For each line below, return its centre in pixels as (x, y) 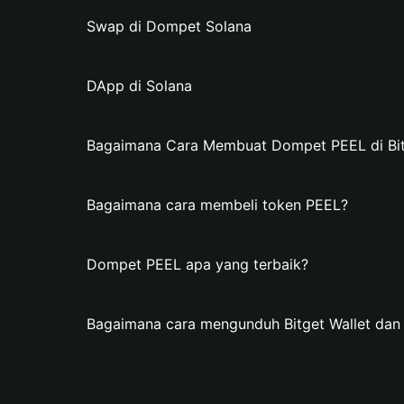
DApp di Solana (139, 86)
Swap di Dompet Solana (169, 26)
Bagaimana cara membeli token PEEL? (217, 205)
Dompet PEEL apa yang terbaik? (197, 264)
